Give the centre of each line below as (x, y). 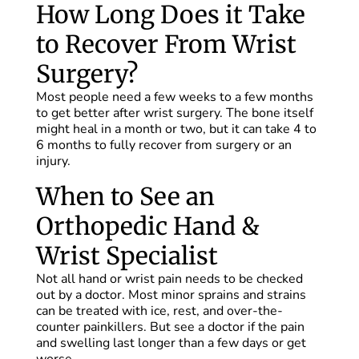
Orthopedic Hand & (147, 226)
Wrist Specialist (127, 256)
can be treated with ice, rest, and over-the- (159, 311)
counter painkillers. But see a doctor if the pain (170, 327)
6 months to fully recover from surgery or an (163, 145)
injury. (53, 161)
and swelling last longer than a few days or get (171, 343)
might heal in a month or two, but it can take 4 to (176, 129)
